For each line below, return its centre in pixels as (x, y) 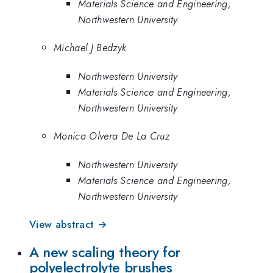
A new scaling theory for (105, 252)
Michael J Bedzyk (90, 48)
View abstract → (68, 225)
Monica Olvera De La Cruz (112, 136)
